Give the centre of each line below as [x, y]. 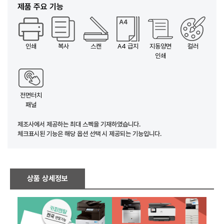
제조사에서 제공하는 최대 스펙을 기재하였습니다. [79, 124]
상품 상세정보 [47, 178]
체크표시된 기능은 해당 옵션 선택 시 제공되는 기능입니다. [89, 134]
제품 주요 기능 [40, 7]
